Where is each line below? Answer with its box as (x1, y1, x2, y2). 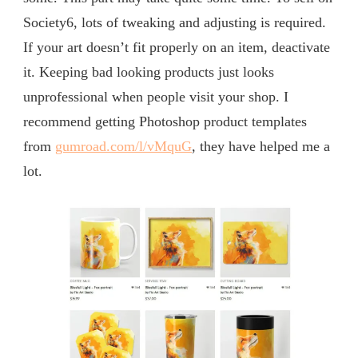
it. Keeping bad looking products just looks (23, 63, 274, 80)
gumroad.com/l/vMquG (55, 137, 192, 154)
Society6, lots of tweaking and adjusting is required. (23, 14, 326, 30)
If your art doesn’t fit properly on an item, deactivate (23, 38, 330, 55)
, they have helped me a (192, 137, 330, 154)
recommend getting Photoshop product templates (23, 113, 307, 129)
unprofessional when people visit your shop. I (23, 88, 288, 105)
